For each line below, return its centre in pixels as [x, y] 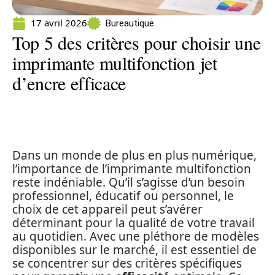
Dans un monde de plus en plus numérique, [134, 155]
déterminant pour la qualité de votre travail [134, 223]
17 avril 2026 [59, 23]
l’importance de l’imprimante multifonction [132, 169]
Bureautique [130, 23]
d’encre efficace [69, 83]
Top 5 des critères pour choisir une [137, 42]
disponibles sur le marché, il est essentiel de [134, 250]
